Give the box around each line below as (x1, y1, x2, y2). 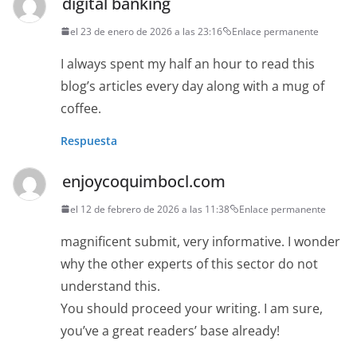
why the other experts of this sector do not (61, 254, 318, 273)
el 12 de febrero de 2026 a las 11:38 (70, 202, 229, 216)
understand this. (61, 277, 160, 295)
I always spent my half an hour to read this (61, 54, 315, 73)
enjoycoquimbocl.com (62, 170, 226, 192)
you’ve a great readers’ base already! (61, 321, 280, 339)
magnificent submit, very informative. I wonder (61, 232, 340, 250)
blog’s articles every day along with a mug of (61, 76, 324, 95)
